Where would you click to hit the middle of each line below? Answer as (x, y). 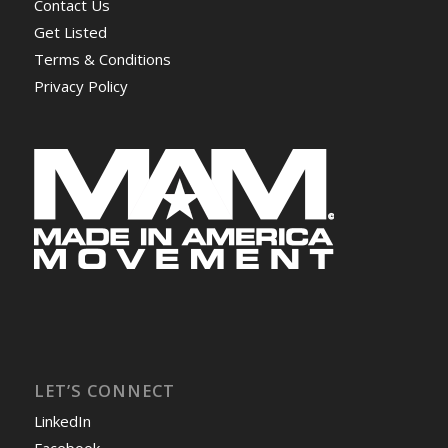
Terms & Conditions (102, 58)
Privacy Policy (80, 85)
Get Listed (70, 31)
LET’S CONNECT (104, 391)
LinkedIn (62, 421)
